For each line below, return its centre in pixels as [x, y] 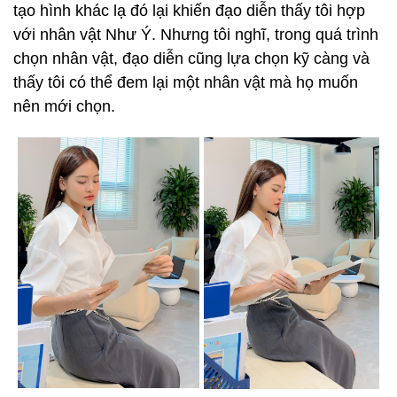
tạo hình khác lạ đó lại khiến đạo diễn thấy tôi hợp [189, 11]
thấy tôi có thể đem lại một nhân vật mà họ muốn [186, 82]
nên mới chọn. [66, 106]
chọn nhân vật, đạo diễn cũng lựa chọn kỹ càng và [191, 58]
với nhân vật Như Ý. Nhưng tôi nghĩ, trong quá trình [196, 35]
